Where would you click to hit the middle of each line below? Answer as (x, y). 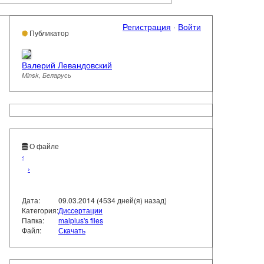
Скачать (72, 230)
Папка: (33, 220)
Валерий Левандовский (67, 65)
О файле (43, 146)
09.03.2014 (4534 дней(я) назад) (113, 200)
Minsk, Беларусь (47, 75)
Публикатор (48, 33)
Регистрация (147, 27)
